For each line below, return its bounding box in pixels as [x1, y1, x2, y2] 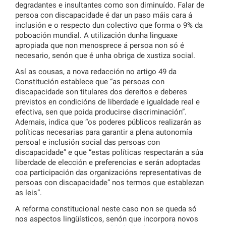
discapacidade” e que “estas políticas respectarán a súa [15, 148, 203, 157]
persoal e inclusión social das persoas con [15, 138, 160, 147]
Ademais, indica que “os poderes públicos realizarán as [15, 118, 201, 127]
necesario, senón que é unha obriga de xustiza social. [15, 51, 195, 61]
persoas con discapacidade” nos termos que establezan [15, 178, 204, 188]
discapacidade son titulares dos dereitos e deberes [15, 87, 187, 97]
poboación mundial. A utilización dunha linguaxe [15, 31, 178, 40]
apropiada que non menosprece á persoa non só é [15, 41, 184, 50]
